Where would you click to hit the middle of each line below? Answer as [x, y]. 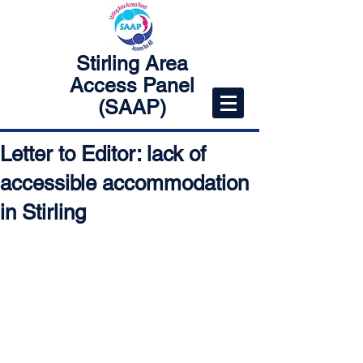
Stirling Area [132, 64]
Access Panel [132, 85]
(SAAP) [132, 107]
